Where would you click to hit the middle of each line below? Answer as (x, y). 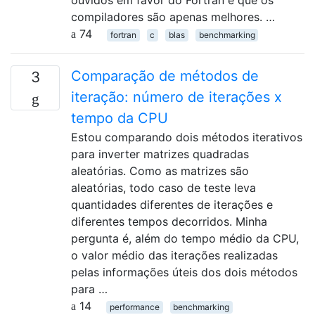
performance (134, 307)
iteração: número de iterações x (176, 97)
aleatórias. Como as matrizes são (160, 171)
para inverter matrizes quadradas (160, 154)
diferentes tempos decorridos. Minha (169, 221)
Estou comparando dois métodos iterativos (187, 137)
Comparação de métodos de (165, 76)
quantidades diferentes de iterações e (172, 205)
